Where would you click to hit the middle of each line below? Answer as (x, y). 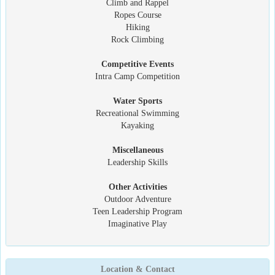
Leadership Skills (137, 162)
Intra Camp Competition (137, 76)
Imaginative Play (137, 223)
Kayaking (137, 125)
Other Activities (137, 187)
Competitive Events (137, 64)
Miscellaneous (137, 150)
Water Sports (137, 101)
